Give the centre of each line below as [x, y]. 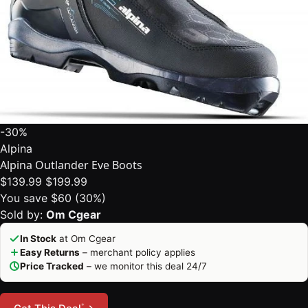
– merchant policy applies [137, 253]
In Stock [38, 239]
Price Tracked [52, 266]
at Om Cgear [86, 239]
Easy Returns [50, 253]
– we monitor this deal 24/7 [145, 266]
